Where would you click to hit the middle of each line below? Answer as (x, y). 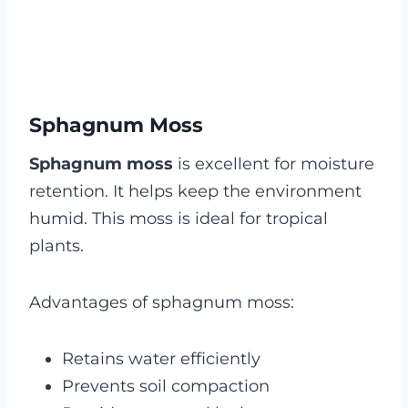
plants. (56, 246)
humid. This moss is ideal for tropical (178, 219)
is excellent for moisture (274, 164)
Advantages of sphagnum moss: (162, 303)
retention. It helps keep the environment (195, 192)
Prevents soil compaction (166, 387)
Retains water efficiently (161, 359)
